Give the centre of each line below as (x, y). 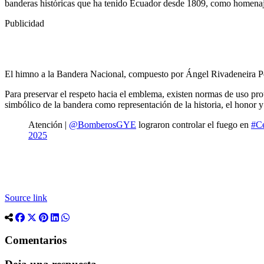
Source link (26, 197)
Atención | (49, 124)
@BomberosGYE (103, 124)
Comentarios (36, 240)
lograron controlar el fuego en (194, 124)
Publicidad (24, 23)
